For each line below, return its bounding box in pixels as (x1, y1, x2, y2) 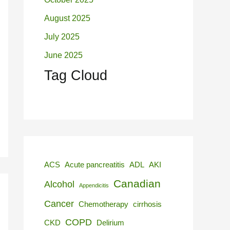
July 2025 (44, 32, 80, 42)
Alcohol (44, 179, 74, 190)
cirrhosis (133, 200, 162, 209)
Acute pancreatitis (65, 161, 125, 169)
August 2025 (44, 14, 90, 23)
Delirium (97, 219, 124, 227)
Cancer (44, 198, 74, 209)
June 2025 (44, 51, 83, 60)
